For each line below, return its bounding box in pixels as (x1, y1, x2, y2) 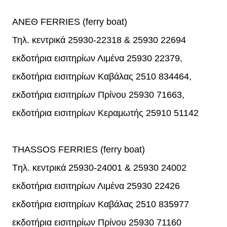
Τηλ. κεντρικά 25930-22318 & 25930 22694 (12, 35, 186, 46)
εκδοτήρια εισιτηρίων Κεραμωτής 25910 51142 (12, 108, 199, 119)
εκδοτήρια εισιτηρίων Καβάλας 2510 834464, (12, 71, 192, 82)
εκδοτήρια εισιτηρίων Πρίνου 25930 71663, (12, 90, 184, 100)
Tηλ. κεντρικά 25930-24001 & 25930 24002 (12, 163, 186, 173)
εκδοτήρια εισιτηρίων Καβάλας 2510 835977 (12, 199, 189, 210)
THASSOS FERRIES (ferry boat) (12, 144, 145, 155)
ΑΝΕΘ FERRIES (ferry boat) (12, 17, 127, 27)
